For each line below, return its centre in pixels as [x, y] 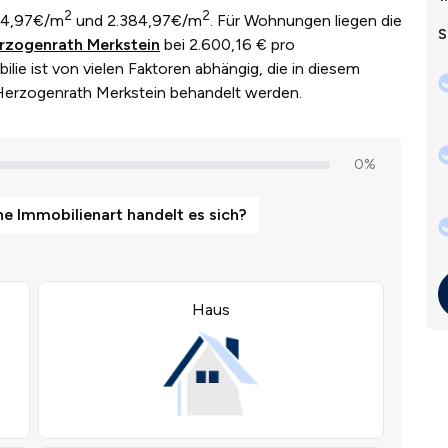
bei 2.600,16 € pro [227, 45]
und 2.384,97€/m [137, 21]
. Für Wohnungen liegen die [306, 21]
